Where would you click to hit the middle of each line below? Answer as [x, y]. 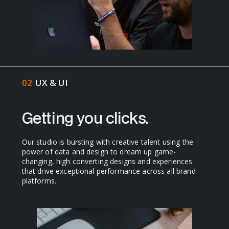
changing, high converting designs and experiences [107, 161]
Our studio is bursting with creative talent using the [107, 142]
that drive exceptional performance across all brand [109, 171]
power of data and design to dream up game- [99, 151]
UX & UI [51, 83]
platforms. [39, 180]
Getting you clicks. [85, 118]
